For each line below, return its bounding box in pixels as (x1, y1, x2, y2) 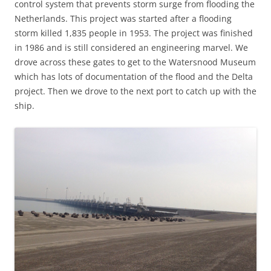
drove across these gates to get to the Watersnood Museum (15, 56, 256, 68)
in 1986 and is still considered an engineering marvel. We (15, 42, 248, 53)
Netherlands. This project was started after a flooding (15, 13, 232, 24)
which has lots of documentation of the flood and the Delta (15, 71, 253, 82)
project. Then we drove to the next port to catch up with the (15, 85, 256, 97)
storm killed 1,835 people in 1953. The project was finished (15, 27, 253, 39)
